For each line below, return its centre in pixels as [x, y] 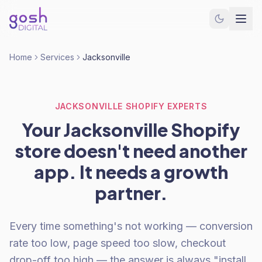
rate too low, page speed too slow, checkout [118, 243]
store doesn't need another [131, 151]
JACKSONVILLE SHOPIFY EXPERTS [131, 106]
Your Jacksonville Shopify [131, 130]
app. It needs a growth [131, 172]
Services [57, 57]
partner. [131, 193]
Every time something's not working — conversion [131, 226]
